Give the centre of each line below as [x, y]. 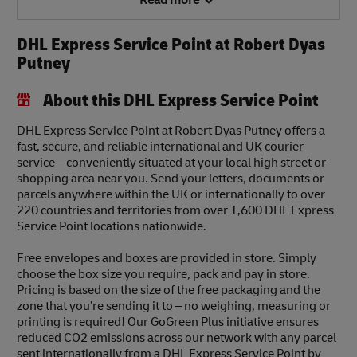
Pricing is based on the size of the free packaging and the [169, 290]
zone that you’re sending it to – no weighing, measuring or [174, 306]
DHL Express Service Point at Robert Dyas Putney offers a [171, 131]
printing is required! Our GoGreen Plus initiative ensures [168, 322]
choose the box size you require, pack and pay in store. [163, 275]
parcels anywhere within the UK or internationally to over [171, 195]
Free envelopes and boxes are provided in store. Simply [167, 259]
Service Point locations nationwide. [112, 227]
